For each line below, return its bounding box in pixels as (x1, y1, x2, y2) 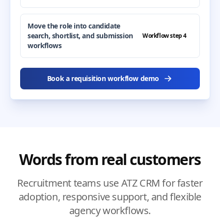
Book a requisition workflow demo (47, 74, 160, 83)
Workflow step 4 (142, 31, 187, 40)
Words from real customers (19, 149, 201, 169)
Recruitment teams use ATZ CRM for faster (17, 176, 203, 190)
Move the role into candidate (27, 21, 120, 30)
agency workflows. (69, 204, 151, 217)
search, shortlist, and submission (27, 31, 133, 40)
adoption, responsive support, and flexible (18, 190, 202, 203)
